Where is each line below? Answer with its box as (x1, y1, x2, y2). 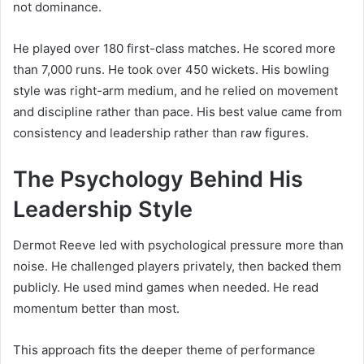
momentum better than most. (13, 301, 180, 317)
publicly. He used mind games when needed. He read (13, 279, 318, 296)
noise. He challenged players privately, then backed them (13, 258, 341, 275)
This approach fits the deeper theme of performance (13, 342, 315, 358)
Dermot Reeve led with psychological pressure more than (13, 237, 344, 253)
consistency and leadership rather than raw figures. (13, 124, 309, 141)
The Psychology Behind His (13, 165, 303, 193)
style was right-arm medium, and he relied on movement (13, 82, 338, 98)
